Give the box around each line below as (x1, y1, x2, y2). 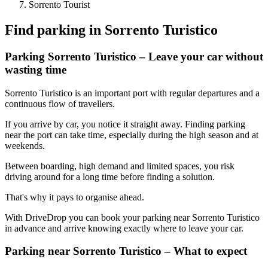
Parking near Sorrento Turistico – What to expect (5, 245, 247, 258)
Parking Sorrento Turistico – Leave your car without (5, 50, 263, 63)
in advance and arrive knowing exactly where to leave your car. (5, 223, 243, 233)
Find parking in (5, 22, 101, 38)
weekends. (5, 140, 45, 151)
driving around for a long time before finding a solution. (5, 171, 215, 182)
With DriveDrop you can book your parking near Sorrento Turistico (5, 212, 260, 223)
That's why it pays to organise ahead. (5, 191, 144, 202)
